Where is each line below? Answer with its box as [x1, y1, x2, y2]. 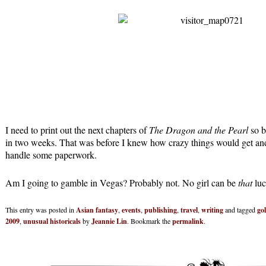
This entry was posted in [5, 205, 76, 215]
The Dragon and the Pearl [149, 123, 248, 137]
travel [180, 205, 198, 216]
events [122, 205, 141, 216]
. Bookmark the [127, 216, 172, 226]
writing [201, 205, 223, 216]
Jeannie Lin [91, 216, 127, 227]
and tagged [223, 205, 257, 215]
